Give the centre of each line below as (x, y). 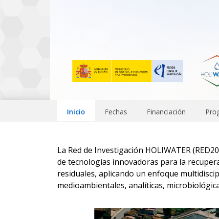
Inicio (76, 112)
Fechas (116, 112)
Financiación (166, 112)
